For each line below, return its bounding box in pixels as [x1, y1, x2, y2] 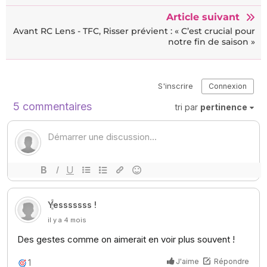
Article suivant [166, 11, 240, 23]
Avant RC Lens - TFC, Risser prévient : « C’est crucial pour [13, 25, 255, 36]
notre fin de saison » [168, 36, 255, 47]
